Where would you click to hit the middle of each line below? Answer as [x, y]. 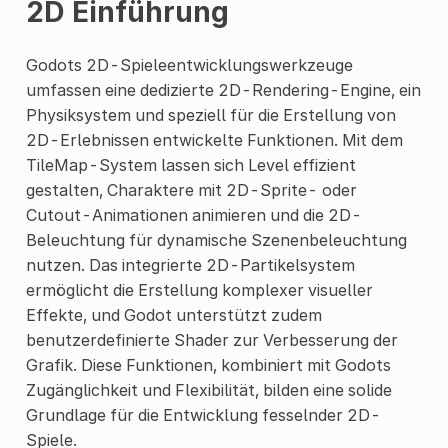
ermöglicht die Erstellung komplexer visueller [199, 289]
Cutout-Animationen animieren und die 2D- [193, 214]
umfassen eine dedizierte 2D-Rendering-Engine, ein [223, 89]
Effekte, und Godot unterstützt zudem [173, 314]
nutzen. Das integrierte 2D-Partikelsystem [190, 264]
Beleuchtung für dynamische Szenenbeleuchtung [216, 239]
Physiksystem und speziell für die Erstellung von [210, 114]
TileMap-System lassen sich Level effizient [190, 164]
